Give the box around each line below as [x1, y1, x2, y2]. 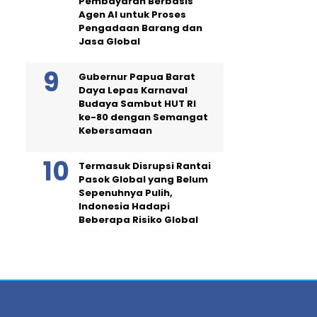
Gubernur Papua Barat [79, 69, 195, 83]
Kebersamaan [79, 123, 152, 137]
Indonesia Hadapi [79, 199, 170, 213]
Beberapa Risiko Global [79, 212, 198, 226]
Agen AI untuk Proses [79, 7, 186, 21]
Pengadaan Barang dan [79, 21, 202, 35]
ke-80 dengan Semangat [79, 110, 208, 124]
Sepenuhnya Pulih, [79, 185, 173, 200]
